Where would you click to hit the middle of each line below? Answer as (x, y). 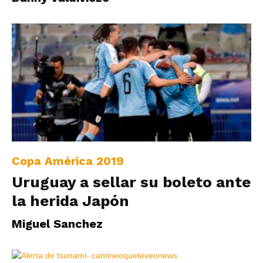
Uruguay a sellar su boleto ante (131, 182)
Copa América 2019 (68, 161)
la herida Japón (70, 201)
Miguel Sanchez (57, 224)
